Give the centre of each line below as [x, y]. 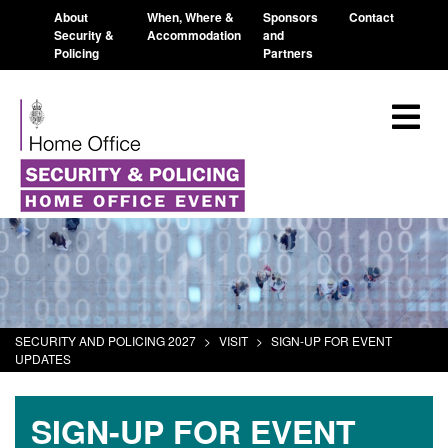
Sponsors [291, 17]
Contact [371, 17]
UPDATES [43, 358]
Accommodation [194, 35]
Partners [288, 53]
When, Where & [191, 17]
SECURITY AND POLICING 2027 [105, 340]
